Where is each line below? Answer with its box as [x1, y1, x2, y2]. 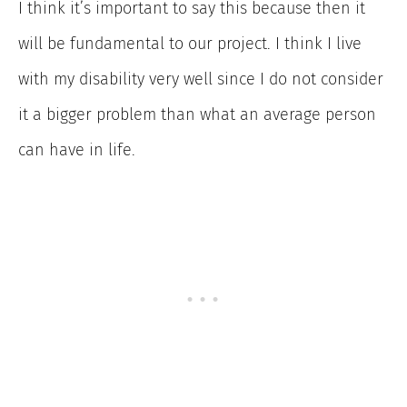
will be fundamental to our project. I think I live [18, 33, 362, 54]
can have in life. [18, 139, 135, 160]
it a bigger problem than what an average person [18, 104, 376, 124]
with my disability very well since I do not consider [18, 68, 383, 89]
